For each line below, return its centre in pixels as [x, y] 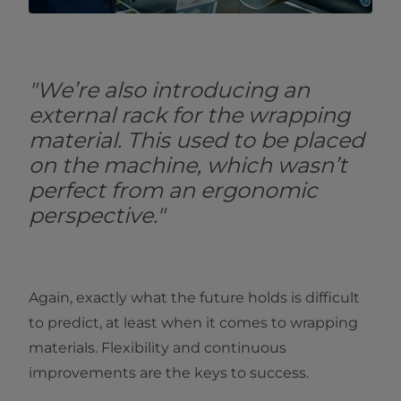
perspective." [97, 216]
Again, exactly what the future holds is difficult [194, 298]
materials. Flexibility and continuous [158, 348]
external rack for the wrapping [189, 115]
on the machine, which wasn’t [188, 166]
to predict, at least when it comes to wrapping [193, 323]
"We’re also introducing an [169, 90]
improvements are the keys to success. [169, 373]
